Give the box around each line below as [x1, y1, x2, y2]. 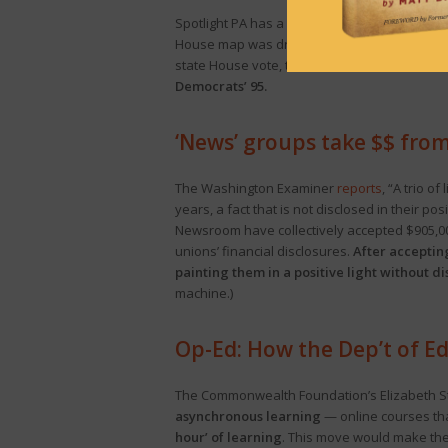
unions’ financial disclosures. [174, 242, 353, 260]
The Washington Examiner [174, 179, 337, 197]
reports [336, 179, 382, 197]
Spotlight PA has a [174, 14, 287, 32]
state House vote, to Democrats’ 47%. [174, 56, 402, 74]
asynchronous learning [174, 407, 321, 425]
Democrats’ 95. [174, 77, 267, 95]
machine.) [174, 284, 233, 302]
